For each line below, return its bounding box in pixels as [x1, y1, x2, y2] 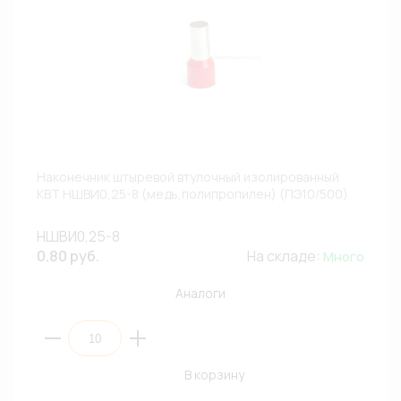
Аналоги [175, 285, 226, 302]
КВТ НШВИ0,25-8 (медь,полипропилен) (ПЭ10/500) [37, 185, 348, 202]
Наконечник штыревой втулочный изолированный [37, 168, 339, 185]
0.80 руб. [37, 246, 99, 266]
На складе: [247, 246, 323, 266]
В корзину [183, 366, 244, 383]
